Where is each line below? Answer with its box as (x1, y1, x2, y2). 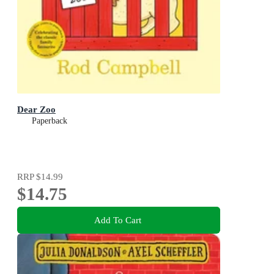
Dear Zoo (17, 104, 56, 115)
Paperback (32, 116, 67, 126)
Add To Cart (94, 214, 141, 225)
